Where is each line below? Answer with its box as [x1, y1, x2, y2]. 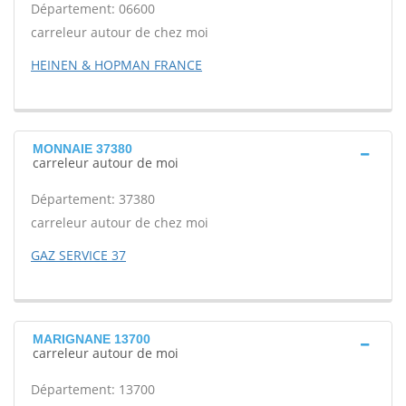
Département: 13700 [31, 381, 155, 398]
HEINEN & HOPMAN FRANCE [31, 56, 202, 73]
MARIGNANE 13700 [33, 332, 150, 346]
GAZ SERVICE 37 [31, 246, 126, 264]
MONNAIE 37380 [33, 141, 132, 156]
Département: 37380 [31, 190, 155, 208]
